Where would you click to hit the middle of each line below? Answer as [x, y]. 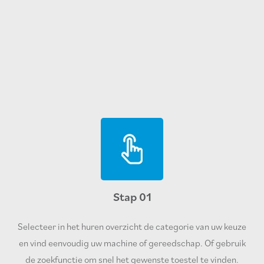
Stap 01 [132, 197]
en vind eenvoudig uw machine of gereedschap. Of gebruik [132, 242]
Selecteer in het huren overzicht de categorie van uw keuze [132, 226]
